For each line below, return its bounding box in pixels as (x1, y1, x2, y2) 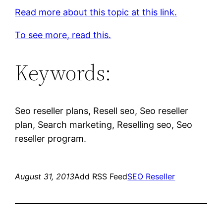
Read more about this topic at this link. (15, 6, 177, 17)
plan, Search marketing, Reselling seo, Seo (15, 119, 193, 130)
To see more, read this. (15, 29, 111, 40)
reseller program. (15, 133, 87, 144)
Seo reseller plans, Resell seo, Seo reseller (15, 105, 189, 116)
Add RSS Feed (74, 171, 128, 181)
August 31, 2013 (15, 171, 75, 181)
